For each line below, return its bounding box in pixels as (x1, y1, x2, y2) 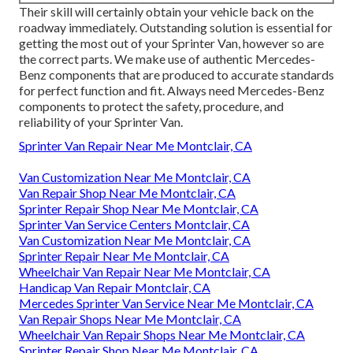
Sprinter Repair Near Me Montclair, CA (19, 247, 229, 263)
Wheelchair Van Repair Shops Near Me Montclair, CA (19, 326, 305, 342)
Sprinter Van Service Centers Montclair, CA (19, 216, 250, 232)
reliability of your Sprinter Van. (19, 113, 183, 129)
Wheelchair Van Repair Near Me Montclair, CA (19, 263, 270, 279)
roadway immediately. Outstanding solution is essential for (19, 19, 333, 35)
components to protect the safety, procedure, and (19, 98, 284, 113)
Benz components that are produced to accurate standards (19, 66, 334, 82)
